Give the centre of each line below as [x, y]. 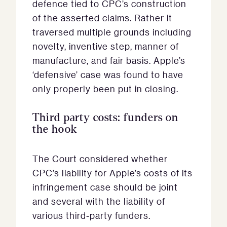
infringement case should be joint [105, 187]
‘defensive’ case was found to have [108, 75]
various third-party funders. [91, 216]
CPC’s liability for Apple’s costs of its [112, 173]
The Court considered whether [100, 159]
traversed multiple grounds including [112, 32]
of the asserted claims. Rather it [102, 18]
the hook [55, 130]
